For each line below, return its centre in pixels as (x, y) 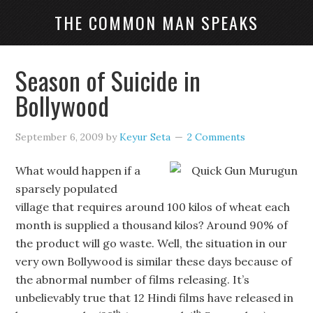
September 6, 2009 (60, 137)
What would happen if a (78, 170)
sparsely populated (67, 189)
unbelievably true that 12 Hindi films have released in (155, 298)
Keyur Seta (145, 137)
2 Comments (217, 137)
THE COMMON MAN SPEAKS (156, 22)
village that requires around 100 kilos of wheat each (153, 207)
